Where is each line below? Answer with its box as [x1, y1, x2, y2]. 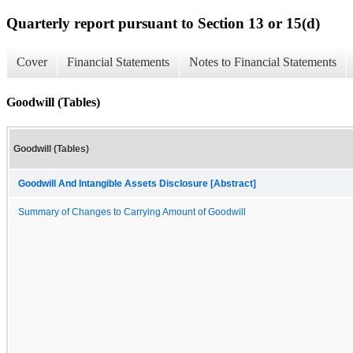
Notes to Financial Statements [189, 55, 336, 69]
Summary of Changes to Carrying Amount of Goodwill [18, 206, 246, 217]
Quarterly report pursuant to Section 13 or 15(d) [6, 14, 320, 32]
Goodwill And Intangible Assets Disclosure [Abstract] [18, 178, 256, 188]
